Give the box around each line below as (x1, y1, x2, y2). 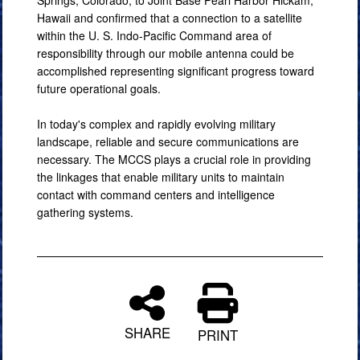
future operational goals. (37, 80, 161, 96)
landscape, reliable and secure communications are (37, 133, 299, 149)
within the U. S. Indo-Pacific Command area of (37, 27, 272, 43)
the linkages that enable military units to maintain (37, 169, 284, 185)
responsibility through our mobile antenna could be (37, 45, 294, 61)
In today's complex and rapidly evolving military (37, 116, 276, 132)
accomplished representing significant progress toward (37, 63, 314, 79)
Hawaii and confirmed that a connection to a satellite (37, 10, 302, 26)
